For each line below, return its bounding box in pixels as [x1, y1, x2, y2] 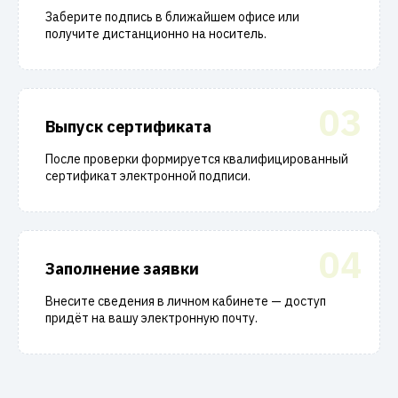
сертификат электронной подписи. [45, 168, 251, 184]
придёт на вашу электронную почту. [45, 310, 258, 326]
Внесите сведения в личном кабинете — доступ [45, 293, 326, 309]
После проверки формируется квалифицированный [45, 151, 348, 167]
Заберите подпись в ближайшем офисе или [45, 9, 299, 25]
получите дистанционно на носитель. [45, 26, 267, 42]
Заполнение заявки [45, 259, 199, 279]
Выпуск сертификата [45, 116, 211, 137]
